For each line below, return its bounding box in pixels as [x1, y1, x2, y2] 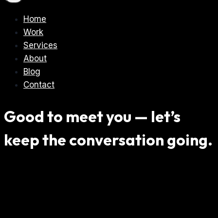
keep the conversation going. [4, 129, 213, 149]
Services [23, 40, 57, 50]
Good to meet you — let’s [4, 106, 181, 126]
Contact [23, 80, 54, 90]
